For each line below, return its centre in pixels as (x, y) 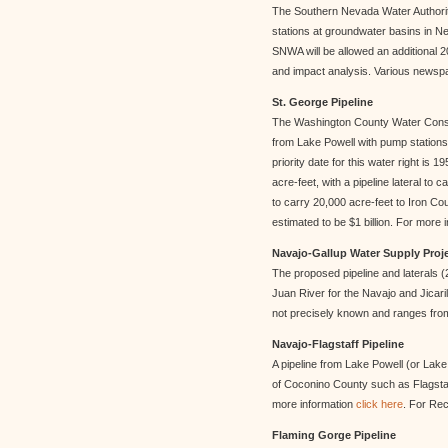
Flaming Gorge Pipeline (334, 435)
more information (314, 404)
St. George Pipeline (322, 102)
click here (379, 404)
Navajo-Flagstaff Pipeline (338, 344)
